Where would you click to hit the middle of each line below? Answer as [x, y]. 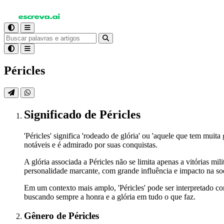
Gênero [40, 216]
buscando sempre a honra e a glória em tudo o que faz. [110, 196]
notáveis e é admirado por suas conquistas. [91, 144]
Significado [54, 114]
